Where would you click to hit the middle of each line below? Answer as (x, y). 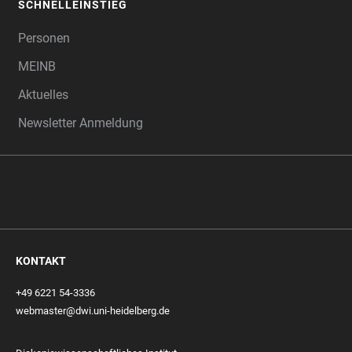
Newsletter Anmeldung (81, 123)
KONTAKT (41, 261)
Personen (44, 38)
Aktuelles (43, 95)
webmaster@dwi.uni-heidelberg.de (93, 311)
